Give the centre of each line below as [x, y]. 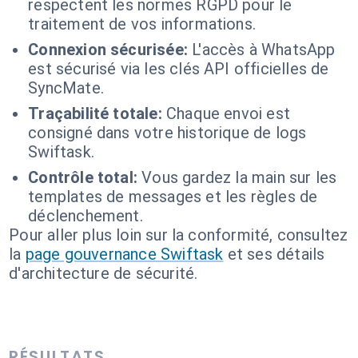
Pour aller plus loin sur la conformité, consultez [179, 235]
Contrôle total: [83, 177]
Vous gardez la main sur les [239, 177]
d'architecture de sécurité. [103, 273]
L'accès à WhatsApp [264, 50]
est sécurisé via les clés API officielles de [179, 69]
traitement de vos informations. [142, 24]
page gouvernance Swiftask [124, 254]
